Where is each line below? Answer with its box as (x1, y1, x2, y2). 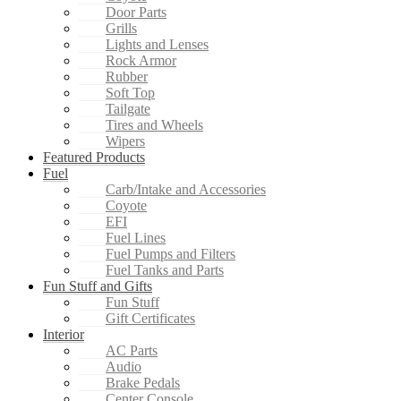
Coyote (106, 198, 147, 214)
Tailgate (106, 101, 150, 117)
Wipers (106, 133, 145, 149)
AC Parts (106, 343, 158, 359)
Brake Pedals (106, 375, 180, 391)
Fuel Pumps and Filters (106, 246, 235, 262)
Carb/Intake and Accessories (106, 182, 266, 198)
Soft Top (106, 85, 155, 101)
